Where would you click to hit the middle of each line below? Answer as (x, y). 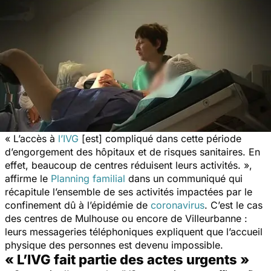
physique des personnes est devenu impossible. (114, 245)
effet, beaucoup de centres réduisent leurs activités (121, 165)
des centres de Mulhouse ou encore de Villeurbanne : (126, 218)
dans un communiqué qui (184, 178)
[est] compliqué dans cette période (160, 138)
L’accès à (36, 138)
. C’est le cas (233, 205)
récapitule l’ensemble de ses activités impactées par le (129, 191)
